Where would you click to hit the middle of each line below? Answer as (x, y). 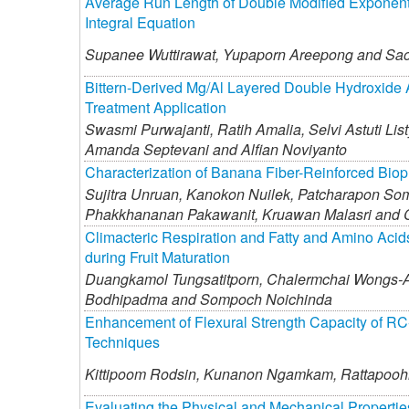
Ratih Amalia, (259, 129)
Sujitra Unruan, (134, 194)
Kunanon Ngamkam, (268, 373)
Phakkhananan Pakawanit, (172, 214)
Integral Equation (140, 22)
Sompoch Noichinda (266, 299)
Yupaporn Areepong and (302, 54)
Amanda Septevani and (163, 149)
